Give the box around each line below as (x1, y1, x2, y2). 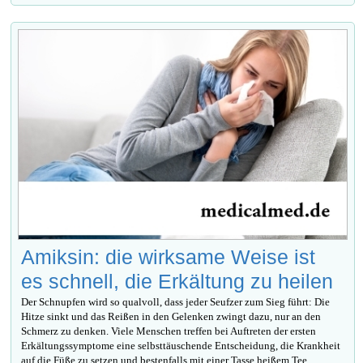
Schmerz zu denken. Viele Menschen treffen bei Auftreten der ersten (21, 324, 317, 337)
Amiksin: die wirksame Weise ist (21, 245, 316, 268)
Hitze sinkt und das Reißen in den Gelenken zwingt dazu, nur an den (21, 310, 322, 322)
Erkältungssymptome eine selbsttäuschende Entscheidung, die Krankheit (21, 339, 341, 352)
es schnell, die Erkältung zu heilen (21, 269, 334, 293)
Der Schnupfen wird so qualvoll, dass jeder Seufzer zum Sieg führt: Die (21, 295, 331, 308)
